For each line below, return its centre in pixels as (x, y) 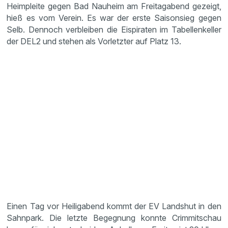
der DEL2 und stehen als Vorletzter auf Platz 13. (95, 41)
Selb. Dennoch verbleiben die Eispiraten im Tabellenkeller (114, 30)
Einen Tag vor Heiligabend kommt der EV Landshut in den (114, 206)
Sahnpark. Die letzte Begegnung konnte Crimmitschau (114, 218)
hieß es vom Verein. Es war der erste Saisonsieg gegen (114, 18)
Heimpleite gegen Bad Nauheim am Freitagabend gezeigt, (114, 6)
